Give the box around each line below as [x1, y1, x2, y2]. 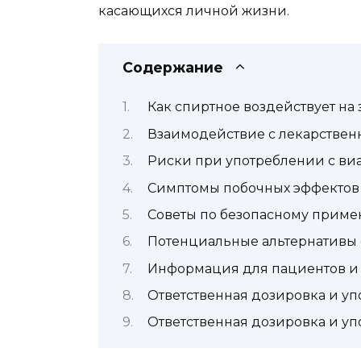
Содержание [122, 58, 223, 76]
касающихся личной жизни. [98, 2, 289, 19]
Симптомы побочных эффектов [147, 180, 359, 196]
